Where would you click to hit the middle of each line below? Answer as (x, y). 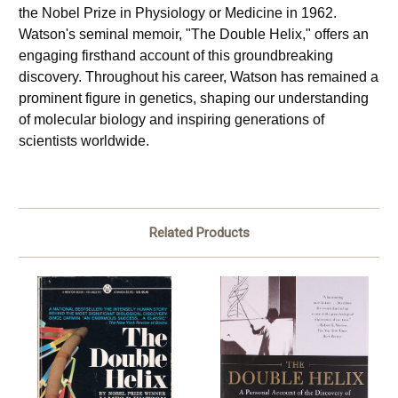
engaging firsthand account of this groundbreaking (176, 56)
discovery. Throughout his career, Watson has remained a (199, 77)
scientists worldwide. (84, 141)
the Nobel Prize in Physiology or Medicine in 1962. (178, 13)
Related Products (199, 233)
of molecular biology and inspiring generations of (171, 120)
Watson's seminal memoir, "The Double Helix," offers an (194, 35)
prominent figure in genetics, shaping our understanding (194, 99)
